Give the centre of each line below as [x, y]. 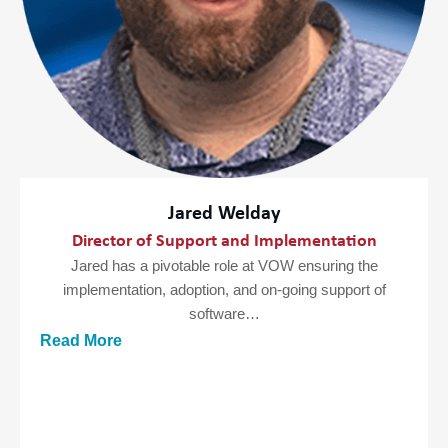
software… [224, 313]
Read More [81, 340]
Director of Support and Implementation [224, 241]
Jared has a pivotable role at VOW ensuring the [224, 265]
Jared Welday [224, 213]
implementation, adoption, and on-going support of [224, 289]
